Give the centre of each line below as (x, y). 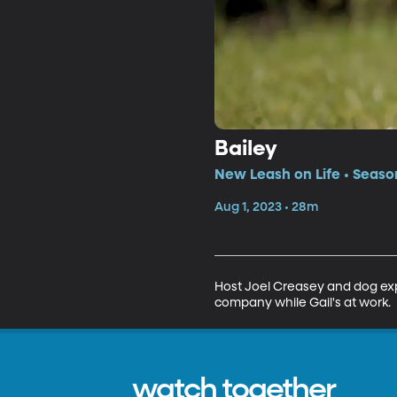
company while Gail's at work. (302, 303)
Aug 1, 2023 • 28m (266, 207)
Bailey (245, 148)
